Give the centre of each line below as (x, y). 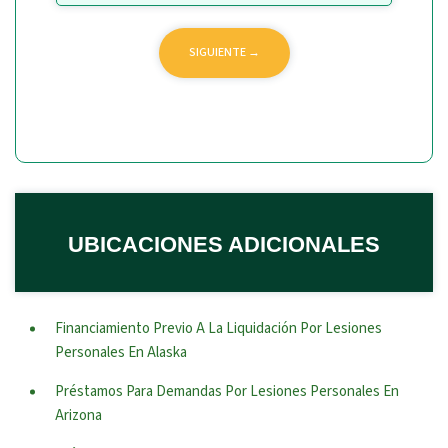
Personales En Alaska (121, 352)
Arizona (78, 415)
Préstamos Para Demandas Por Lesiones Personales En (227, 391)
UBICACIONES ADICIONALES (224, 244)
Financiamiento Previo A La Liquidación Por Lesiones (218, 328)
